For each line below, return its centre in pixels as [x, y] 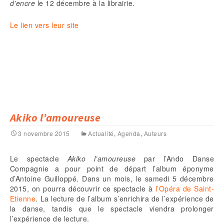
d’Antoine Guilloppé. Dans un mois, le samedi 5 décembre [112, 179]
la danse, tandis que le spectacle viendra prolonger [112, 209]
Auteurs [155, 133]
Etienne [23, 199]
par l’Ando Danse [175, 159]
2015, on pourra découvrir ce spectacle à [83, 189]
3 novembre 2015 [44, 133]
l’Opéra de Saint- [185, 189]
